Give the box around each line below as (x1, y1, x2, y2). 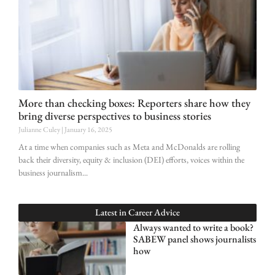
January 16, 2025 (63, 124, 112, 134)
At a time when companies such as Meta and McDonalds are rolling (18, 141, 240, 152)
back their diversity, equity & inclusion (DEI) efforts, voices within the (18, 153, 244, 165)
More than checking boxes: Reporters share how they (18, 95, 250, 110)
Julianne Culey (18, 124, 61, 134)
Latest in (95, 206, 128, 218)
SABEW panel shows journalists (133, 232, 256, 246)
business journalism (18, 166, 82, 178)
